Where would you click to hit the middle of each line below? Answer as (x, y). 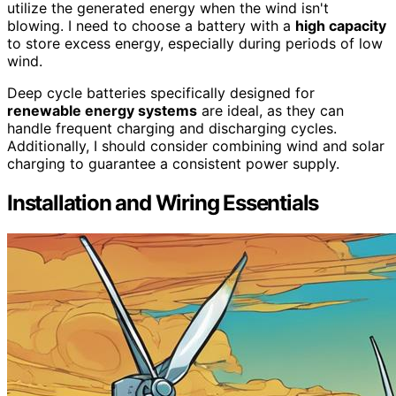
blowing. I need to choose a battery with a (151, 25)
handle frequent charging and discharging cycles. (172, 128)
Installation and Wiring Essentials (163, 202)
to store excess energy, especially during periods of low (195, 43)
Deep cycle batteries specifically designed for (161, 92)
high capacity (341, 25)
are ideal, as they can (270, 110)
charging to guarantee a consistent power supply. (173, 163)
